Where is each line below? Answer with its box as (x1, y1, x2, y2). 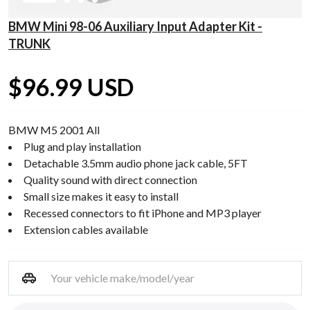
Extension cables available (24, 222, 148, 236)
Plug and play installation (24, 139, 141, 153)
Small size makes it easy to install (24, 189, 179, 203)
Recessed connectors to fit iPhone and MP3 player (24, 206, 262, 219)
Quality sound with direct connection (24, 172, 197, 186)
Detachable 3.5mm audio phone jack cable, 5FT (24, 156, 248, 170)
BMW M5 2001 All (8, 122, 100, 136)
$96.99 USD (8, 72, 134, 101)
